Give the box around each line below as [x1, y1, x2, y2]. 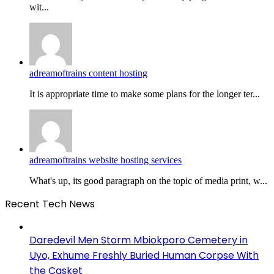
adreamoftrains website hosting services [29, 154, 182, 165]
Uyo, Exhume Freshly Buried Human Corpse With [29, 248, 259, 262]
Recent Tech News [5, 196, 95, 211]
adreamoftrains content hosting [29, 67, 147, 78]
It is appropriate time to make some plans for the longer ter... [29, 88, 260, 99]
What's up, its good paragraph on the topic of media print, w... [29, 175, 267, 186]
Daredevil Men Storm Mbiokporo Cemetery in [29, 232, 248, 247]
